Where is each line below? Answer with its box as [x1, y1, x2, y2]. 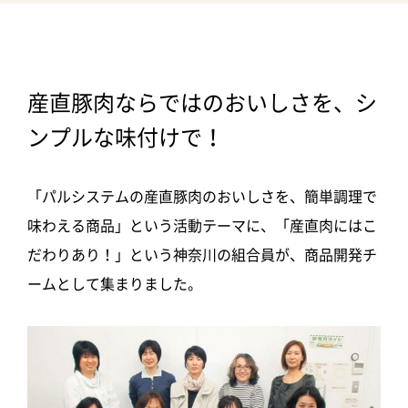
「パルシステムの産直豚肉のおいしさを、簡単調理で [27, 189, 377, 204]
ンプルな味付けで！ [27, 126, 224, 148]
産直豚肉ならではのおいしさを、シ [27, 91, 377, 114]
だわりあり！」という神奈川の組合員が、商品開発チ [27, 247, 377, 262]
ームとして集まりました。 [27, 276, 202, 291]
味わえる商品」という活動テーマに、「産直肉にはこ [27, 218, 377, 233]
